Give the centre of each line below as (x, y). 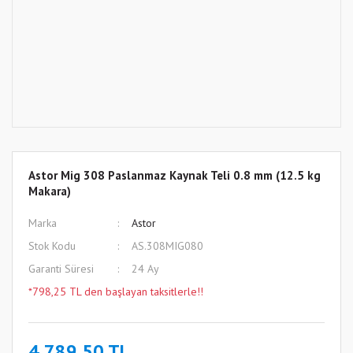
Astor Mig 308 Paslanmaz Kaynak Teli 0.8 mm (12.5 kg (175, 175)
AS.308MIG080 (167, 246)
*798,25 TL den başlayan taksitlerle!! (116, 292)
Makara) (50, 191)
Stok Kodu (52, 246)
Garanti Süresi (61, 269)
